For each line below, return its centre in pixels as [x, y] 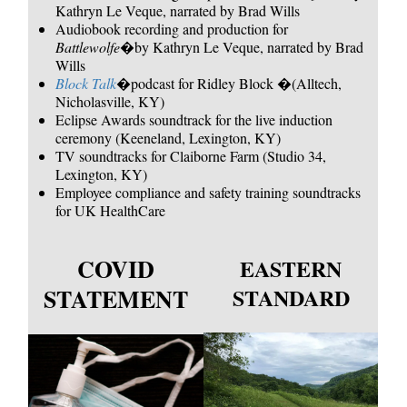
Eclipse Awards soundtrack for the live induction [194, 119]
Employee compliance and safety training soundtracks [208, 192]
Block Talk [86, 83]
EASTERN [291, 268]
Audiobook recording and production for [172, 28]
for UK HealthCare [111, 210]
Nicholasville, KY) [110, 101]
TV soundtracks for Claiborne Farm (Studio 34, [191, 155]
